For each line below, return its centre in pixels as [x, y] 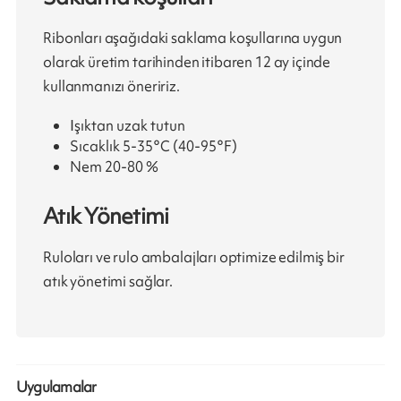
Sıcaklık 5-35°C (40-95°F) [154, 145]
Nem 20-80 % [115, 166]
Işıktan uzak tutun [128, 125]
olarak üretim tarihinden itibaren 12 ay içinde [187, 61]
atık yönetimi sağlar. [108, 281]
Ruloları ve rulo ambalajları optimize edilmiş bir [194, 256]
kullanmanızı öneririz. [111, 85]
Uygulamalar [56, 387]
